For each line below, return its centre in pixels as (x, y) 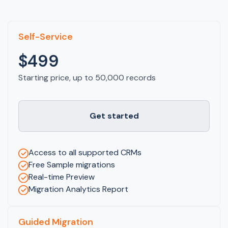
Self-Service (46, 36)
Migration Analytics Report (78, 189)
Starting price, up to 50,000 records (87, 77)
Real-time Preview (62, 177)
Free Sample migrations (72, 164)
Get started (114, 116)
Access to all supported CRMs (85, 152)
